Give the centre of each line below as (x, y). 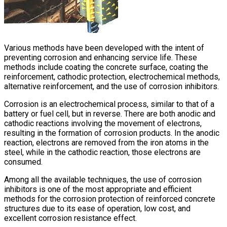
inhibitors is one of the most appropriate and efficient (98, 190)
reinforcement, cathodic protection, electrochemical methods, (112, 77)
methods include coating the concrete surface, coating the (106, 67)
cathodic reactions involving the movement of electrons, (103, 124)
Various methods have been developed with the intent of (104, 48)
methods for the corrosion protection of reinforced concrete (110, 199)
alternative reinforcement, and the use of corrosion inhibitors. (111, 87)
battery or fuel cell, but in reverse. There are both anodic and (110, 114)
